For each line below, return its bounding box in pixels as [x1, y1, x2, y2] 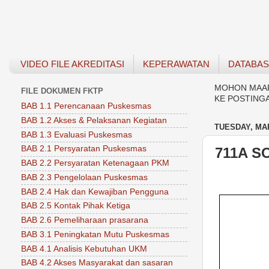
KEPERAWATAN [142, 59, 210, 70]
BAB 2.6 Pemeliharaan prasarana [21, 216, 148, 225]
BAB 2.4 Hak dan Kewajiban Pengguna [21, 187, 169, 196]
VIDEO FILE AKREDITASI [20, 59, 124, 70]
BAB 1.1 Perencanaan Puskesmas [21, 101, 151, 111]
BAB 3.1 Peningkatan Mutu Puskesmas [21, 229, 169, 239]
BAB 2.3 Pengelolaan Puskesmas [21, 172, 148, 182]
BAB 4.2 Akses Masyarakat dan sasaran [21, 258, 173, 268]
